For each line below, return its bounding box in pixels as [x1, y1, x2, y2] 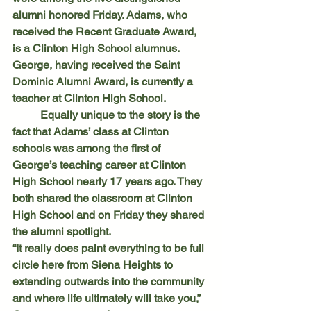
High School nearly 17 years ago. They [12, 174, 205, 188]
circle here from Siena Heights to [12, 258, 176, 271]
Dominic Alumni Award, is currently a [12, 74, 196, 88]
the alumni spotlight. [12, 224, 111, 238]
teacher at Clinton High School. [12, 91, 166, 105]
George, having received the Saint [12, 58, 183, 72]
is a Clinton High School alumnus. [12, 41, 182, 55]
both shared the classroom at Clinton [12, 191, 195, 205]
